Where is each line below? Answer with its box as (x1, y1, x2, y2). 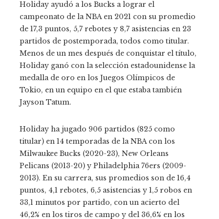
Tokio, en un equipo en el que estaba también (20, 86, 182, 95)
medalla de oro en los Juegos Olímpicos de (20, 73, 175, 83)
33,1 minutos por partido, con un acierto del (20, 198, 179, 207)
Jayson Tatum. (20, 98, 71, 107)
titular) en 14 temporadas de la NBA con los (20, 137, 175, 146)
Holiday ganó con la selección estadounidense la (20, 61, 195, 70)
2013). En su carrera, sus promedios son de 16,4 (20, 174, 191, 183)
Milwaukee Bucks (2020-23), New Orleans (20, 149, 169, 158)
